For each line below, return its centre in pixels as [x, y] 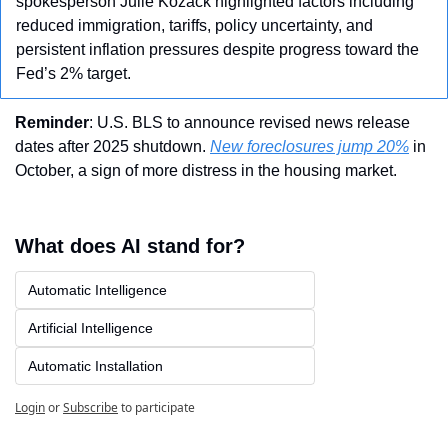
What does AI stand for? [130, 246]
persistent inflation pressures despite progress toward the [217, 50]
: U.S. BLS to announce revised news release [249, 123]
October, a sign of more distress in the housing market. [206, 171]
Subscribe [90, 408]
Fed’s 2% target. [75, 74]
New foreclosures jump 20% [309, 147]
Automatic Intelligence [97, 290]
